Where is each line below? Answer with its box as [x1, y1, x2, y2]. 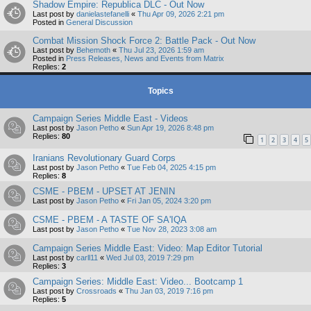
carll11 [76, 253, 98, 262]
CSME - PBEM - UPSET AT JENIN [33, 186, 175, 197]
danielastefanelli [76, 9, 129, 18]
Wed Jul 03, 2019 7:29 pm [106, 253, 194, 262]
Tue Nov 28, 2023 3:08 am [127, 225, 217, 234]
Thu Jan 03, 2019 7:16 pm [125, 287, 213, 296]
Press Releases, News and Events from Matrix [66, 53, 224, 62]
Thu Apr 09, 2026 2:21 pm [137, 9, 224, 18]
